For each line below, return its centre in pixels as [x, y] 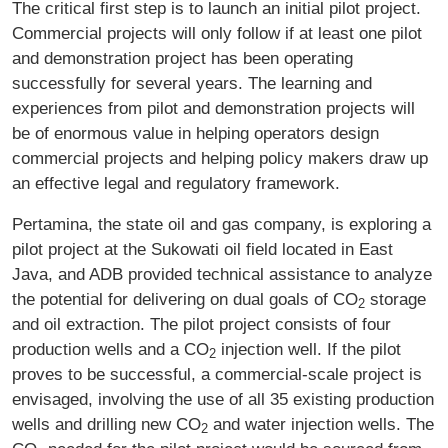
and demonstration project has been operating [182, 57]
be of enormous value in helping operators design [195, 132]
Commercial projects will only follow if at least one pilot [217, 32]
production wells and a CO [110, 348]
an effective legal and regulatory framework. [176, 182]
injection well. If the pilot [308, 348]
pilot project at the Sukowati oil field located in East [202, 248]
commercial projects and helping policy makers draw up [220, 157]
